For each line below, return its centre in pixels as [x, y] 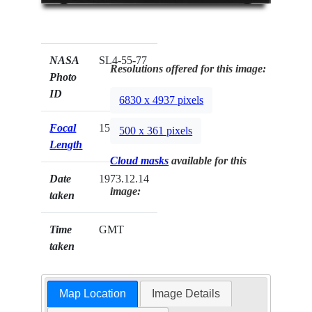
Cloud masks [140, 160]
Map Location [92, 293]
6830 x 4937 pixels [162, 100]
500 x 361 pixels [156, 130]
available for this [208, 160]
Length [66, 144]
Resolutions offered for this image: [188, 68]
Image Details [186, 293]
